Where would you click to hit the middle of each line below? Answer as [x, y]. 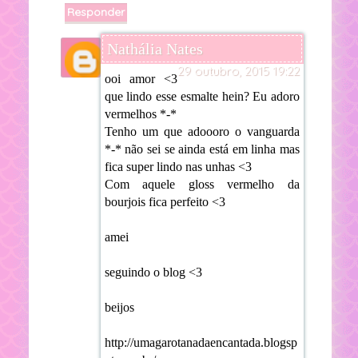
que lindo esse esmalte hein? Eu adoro [202, 97]
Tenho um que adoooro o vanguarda [202, 132]
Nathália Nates [155, 49]
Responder [95, 12]
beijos [119, 308]
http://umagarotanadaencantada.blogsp [201, 343]
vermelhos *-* [140, 114]
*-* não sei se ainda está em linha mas [202, 149]
